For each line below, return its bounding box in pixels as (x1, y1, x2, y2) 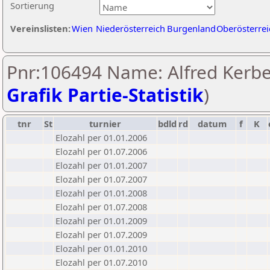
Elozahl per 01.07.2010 (55, 256, 147, 268)
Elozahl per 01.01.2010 (55, 242, 147, 254)
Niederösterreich (96, 22, 165, 34)
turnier (89, 118, 121, 130)
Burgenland (167, 22, 216, 34)
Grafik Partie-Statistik (7, 83, 204, 107)
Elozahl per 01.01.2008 (55, 187, 147, 199)
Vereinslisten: (10, 22, 71, 34)
